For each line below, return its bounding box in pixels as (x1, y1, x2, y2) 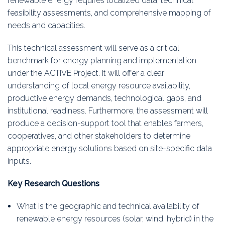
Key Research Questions (8, 179, 99, 189)
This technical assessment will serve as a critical (8, 43, 179, 53)
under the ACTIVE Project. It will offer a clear (8, 68, 164, 78)
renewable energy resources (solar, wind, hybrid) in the (16, 214, 213, 224)
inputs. (8, 156, 31, 166)
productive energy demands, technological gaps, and (8, 93, 201, 103)
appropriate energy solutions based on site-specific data (8, 144, 212, 154)
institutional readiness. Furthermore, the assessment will (8, 106, 208, 116)
